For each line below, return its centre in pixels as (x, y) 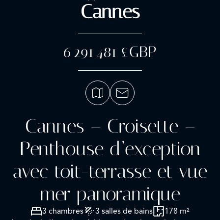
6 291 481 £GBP (110, 52)
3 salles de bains (124, 211)
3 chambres (63, 211)
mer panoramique (110, 194)
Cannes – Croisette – (110, 126)
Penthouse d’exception (110, 149)
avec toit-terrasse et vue (110, 171)
